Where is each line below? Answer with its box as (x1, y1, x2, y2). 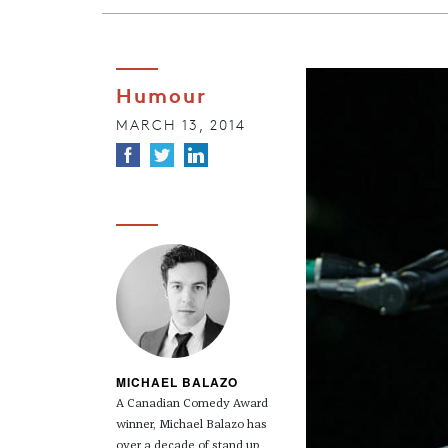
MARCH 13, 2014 (115, 116, 246, 134)
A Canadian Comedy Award (115, 398, 268, 411)
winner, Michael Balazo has (115, 419, 267, 432)
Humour (115, 80, 207, 109)
